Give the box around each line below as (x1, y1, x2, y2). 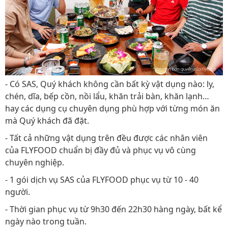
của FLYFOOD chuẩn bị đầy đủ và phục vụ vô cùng (5, 145, 196, 156)
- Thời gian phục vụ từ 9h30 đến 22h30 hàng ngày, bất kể (5, 204, 222, 215)
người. (5, 186, 30, 198)
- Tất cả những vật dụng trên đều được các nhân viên (5, 132, 208, 144)
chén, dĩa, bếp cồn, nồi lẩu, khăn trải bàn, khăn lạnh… (5, 91, 209, 102)
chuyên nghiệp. (5, 157, 66, 168)
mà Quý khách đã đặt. (5, 115, 91, 127)
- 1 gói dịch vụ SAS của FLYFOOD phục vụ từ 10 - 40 (5, 174, 198, 186)
